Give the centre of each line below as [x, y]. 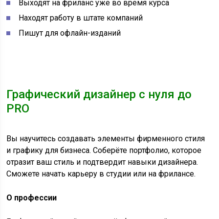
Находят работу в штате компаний [81, 18]
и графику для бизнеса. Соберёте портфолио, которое [104, 151]
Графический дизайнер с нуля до [99, 95]
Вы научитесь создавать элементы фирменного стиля [106, 139]
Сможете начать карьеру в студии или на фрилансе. [101, 174]
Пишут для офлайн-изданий [70, 33]
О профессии [32, 198]
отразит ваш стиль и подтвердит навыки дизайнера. [102, 162]
